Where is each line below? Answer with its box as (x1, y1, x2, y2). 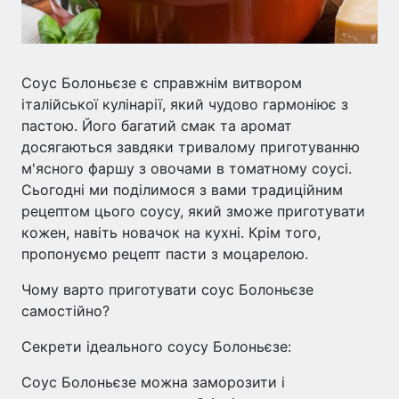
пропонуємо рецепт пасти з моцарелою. (21, 245, 308, 263)
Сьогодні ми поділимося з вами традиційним (21, 181, 343, 199)
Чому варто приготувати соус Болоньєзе (21, 281, 313, 298)
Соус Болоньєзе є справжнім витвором (21, 74, 302, 92)
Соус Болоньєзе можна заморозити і (21, 373, 285, 391)
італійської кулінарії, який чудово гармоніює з (21, 95, 348, 113)
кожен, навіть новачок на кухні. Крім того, (21, 224, 321, 241)
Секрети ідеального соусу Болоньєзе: (21, 338, 291, 355)
